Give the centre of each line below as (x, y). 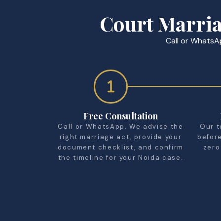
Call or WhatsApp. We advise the (121, 126)
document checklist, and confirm (121, 147)
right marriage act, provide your (121, 137)
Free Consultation (121, 116)
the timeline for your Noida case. (121, 157)
